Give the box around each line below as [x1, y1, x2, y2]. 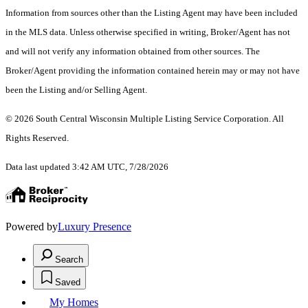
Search [55, 254, 83, 265]
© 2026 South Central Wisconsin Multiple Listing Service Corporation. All [5, 113, 284, 124]
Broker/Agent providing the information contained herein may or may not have [5, 65, 300, 76]
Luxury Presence [58, 221, 131, 233]
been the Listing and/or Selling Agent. [5, 85, 149, 96]
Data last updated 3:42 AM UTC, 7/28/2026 [5, 162, 168, 173]
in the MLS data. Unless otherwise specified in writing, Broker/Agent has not [5, 27, 290, 38]
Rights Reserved [5, 133, 67, 144]
